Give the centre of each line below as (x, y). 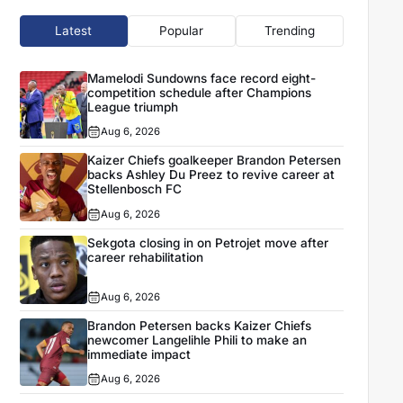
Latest (74, 31)
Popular (182, 31)
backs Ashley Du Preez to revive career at (211, 175)
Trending (289, 31)
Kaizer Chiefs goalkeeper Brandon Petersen (215, 161)
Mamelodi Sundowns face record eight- (202, 78)
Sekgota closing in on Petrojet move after (208, 243)
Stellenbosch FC (135, 189)
